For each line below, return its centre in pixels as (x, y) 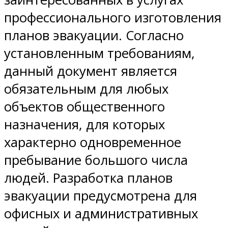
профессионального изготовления (113, 18)
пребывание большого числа (96, 160)
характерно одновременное (93, 142)
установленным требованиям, (99, 53)
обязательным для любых (86, 89)
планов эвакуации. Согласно (94, 36)
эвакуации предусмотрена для (101, 196)
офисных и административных (101, 214)
